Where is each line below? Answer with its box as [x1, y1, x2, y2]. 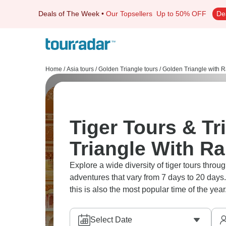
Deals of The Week [38, 10, 99, 18]
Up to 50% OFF [156, 10, 206, 18]
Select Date [90, 215, 132, 224]
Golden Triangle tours [98, 66, 158, 73]
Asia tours [67, 66, 94, 73]
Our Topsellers [106, 10, 156, 18]
